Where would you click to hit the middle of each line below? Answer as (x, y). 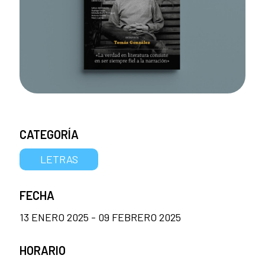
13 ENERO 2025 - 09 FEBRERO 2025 (100, 217)
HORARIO (43, 250)
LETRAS (59, 159)
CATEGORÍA (49, 134)
